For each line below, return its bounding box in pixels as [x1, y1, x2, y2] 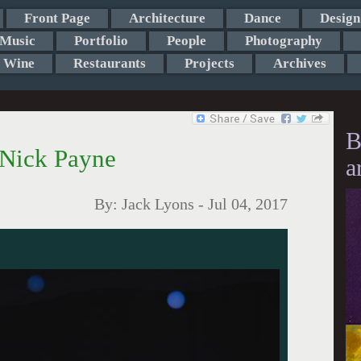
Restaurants [73, 56, 146, 71]
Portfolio [73, 33, 128, 48]
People [166, 33, 206, 48]
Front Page [23, 10, 90, 26]
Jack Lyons [122, 196, 194, 213]
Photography [244, 33, 322, 48]
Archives [272, 56, 326, 71]
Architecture [128, 10, 205, 26]
